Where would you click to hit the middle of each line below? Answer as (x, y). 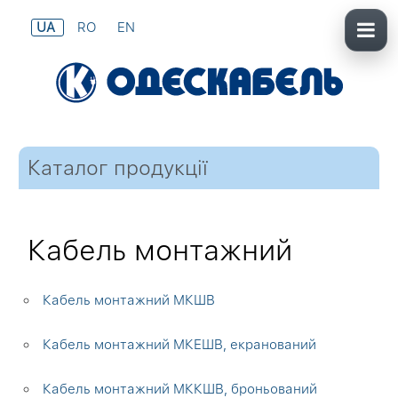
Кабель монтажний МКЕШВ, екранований (180, 345)
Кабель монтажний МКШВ (129, 300)
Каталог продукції (118, 168)
